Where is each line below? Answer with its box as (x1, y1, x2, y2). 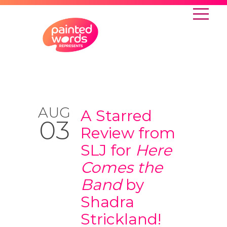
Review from (81, 124, 175, 142)
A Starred (81, 106, 152, 125)
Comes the (81, 158, 163, 177)
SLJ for (81, 141, 135, 160)
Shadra (81, 193, 134, 211)
